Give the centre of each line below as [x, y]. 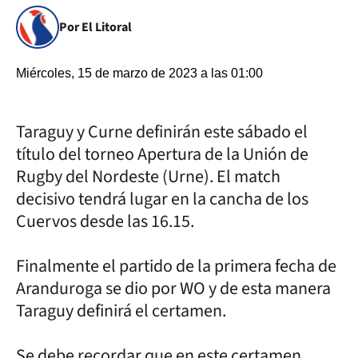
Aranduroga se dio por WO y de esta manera [173, 288]
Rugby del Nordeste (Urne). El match [148, 177]
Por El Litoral [95, 27]
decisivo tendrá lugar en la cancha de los [162, 199]
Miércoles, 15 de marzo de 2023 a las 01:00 [139, 73]
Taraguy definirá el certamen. [121, 311]
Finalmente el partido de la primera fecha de [176, 266]
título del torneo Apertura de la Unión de [162, 154]
